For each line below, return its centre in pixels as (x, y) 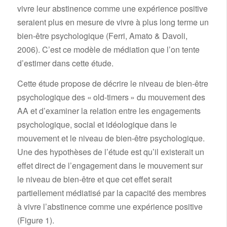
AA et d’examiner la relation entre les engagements (109, 111)
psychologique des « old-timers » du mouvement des (111, 97)
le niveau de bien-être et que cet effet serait (94, 179)
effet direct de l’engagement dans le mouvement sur (110, 166)
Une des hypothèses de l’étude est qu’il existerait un (110, 152)
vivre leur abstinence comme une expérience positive (112, 8)
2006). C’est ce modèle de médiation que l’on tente (108, 49)
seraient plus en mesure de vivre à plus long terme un (113, 22)
